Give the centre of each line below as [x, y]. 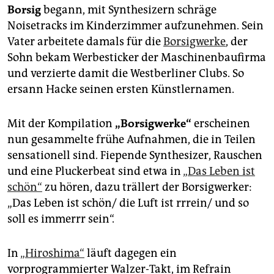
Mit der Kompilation [61, 124]
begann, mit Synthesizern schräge [129, 10]
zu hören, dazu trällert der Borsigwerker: [147, 187]
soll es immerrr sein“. [61, 219]
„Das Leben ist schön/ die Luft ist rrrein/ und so [128, 203]
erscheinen [221, 124]
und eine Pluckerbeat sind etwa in [95, 172]
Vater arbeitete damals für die [85, 42]
